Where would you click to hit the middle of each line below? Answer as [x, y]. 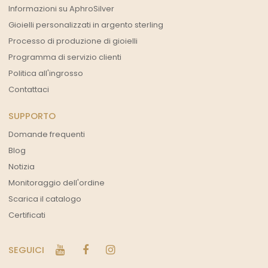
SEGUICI [27, 250]
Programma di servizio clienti [65, 57]
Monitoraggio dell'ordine [57, 183]
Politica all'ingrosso [46, 73]
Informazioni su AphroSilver [62, 8]
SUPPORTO [32, 115]
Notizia [22, 167]
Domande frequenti [47, 135]
